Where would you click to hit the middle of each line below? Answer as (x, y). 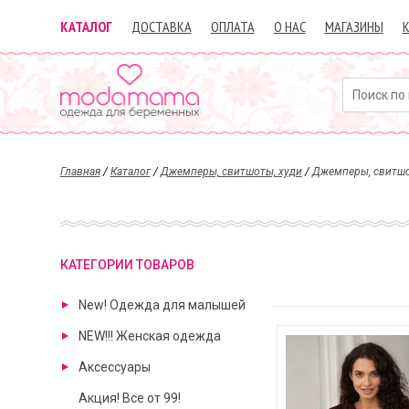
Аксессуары (114, 367)
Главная (80, 172)
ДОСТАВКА (161, 26)
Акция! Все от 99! (129, 398)
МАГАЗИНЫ (354, 26)
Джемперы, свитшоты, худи (231, 172)
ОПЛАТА (232, 26)
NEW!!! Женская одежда (149, 336)
